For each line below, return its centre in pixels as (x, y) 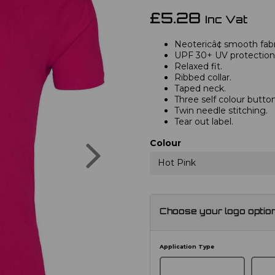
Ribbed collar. (203, 77)
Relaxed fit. (198, 66)
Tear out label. (204, 121)
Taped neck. (200, 88)
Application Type (187, 246)
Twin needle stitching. (221, 110)
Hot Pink (177, 162)
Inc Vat (226, 20)
